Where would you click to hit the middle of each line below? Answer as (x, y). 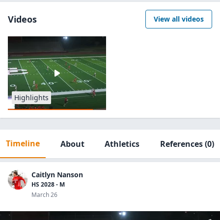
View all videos (179, 19)
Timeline (23, 143)
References (181, 144)
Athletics (122, 144)
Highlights (31, 97)
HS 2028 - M (48, 184)
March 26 (44, 195)
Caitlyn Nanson (57, 175)
